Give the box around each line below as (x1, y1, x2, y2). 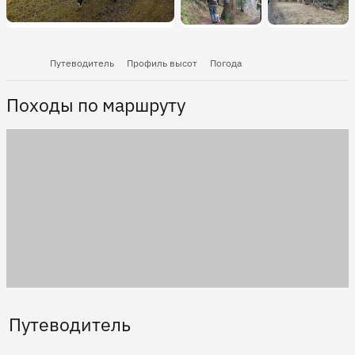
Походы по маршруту (6, 93, 185, 116)
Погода (210, 56, 242, 69)
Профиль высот (127, 56, 197, 69)
